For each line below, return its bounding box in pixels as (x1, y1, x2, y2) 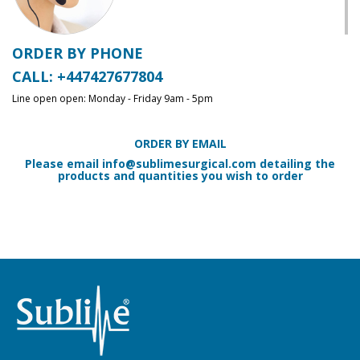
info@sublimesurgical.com (102, 155, 256, 171)
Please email (25, 155, 102, 171)
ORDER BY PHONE (12, 43, 143, 63)
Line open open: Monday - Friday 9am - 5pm (12, 91, 213, 105)
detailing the (256, 155, 335, 171)
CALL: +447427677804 (12, 66, 162, 86)
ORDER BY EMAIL (133, 135, 227, 151)
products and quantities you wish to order (57, 167, 303, 183)
